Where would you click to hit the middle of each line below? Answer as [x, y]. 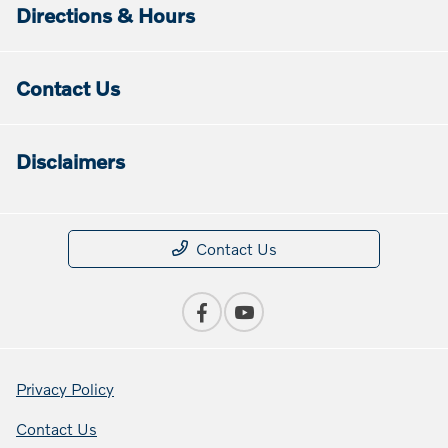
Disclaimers [70, 161]
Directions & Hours [105, 15]
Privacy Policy [65, 389]
